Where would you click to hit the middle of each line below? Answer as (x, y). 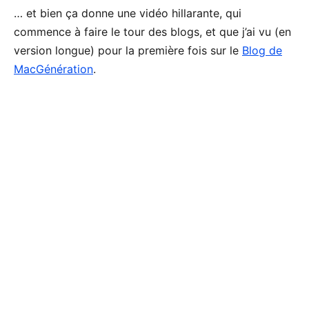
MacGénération (53, 69)
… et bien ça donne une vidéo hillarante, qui (128, 13)
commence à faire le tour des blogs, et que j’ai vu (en (152, 31)
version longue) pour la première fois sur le (128, 50)
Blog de (262, 50)
